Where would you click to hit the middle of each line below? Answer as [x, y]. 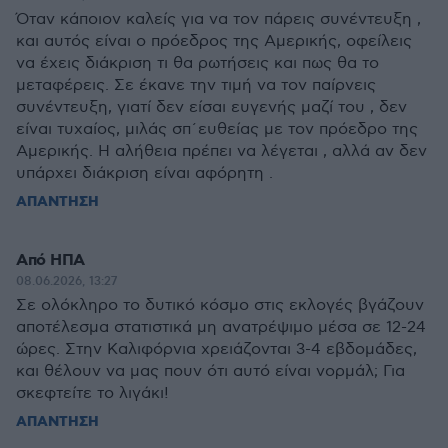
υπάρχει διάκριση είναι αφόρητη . [144, 173]
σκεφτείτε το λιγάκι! [92, 393]
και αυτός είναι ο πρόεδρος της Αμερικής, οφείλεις [214, 41]
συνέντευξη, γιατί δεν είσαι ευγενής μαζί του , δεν [211, 107]
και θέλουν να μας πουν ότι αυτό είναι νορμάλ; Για [210, 371]
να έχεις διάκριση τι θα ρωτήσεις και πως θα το [197, 63]
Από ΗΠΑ [50, 260]
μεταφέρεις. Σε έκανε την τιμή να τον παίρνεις [196, 85]
